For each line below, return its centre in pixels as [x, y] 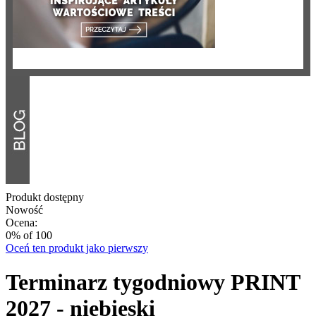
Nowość [24, 210]
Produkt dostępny [45, 197]
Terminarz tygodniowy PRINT [153, 282]
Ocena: [22, 223]
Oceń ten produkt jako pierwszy [77, 248]
